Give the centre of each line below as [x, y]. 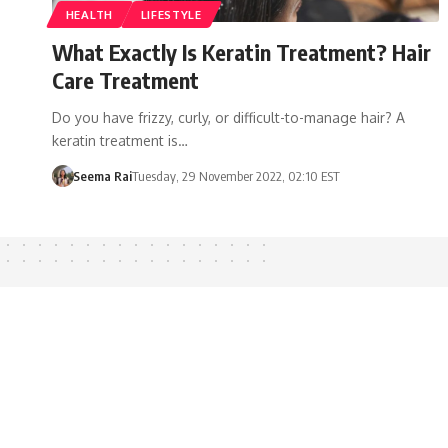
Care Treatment [125, 79]
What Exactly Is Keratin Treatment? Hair [241, 51]
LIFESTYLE [171, 14]
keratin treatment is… [120, 140]
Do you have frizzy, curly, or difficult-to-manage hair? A [228, 117]
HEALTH [89, 14]
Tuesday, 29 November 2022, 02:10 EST [235, 175]
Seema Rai [102, 175]
